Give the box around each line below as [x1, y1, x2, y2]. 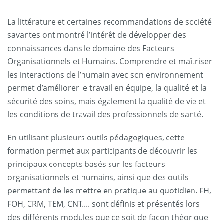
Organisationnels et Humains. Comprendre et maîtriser [7, 56, 212, 67]
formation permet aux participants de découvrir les [7, 145, 197, 156]
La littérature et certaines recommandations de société [7, 16, 212, 27]
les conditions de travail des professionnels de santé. [7, 109, 203, 120]
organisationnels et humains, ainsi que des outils [7, 172, 189, 183]
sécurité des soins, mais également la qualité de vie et [7, 96, 206, 107]
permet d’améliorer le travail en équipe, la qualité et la [7, 82, 207, 93]
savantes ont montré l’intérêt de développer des [7, 29, 186, 40]
